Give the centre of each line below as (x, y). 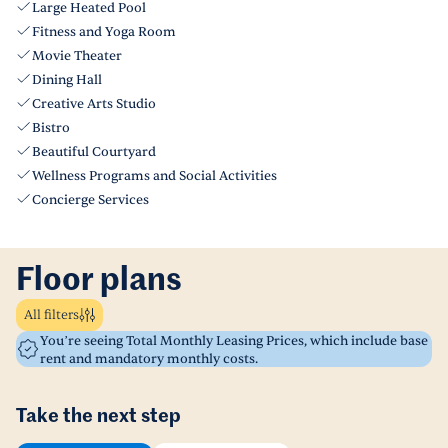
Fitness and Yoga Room (104, 32)
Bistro (51, 128)
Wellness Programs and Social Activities (154, 176)
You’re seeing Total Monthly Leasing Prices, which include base (234, 341)
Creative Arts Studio (94, 104)
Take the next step (98, 416)
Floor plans (99, 281)
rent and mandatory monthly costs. (149, 359)
